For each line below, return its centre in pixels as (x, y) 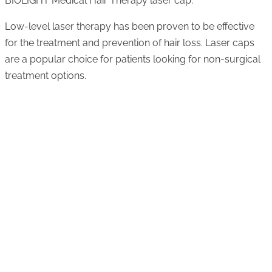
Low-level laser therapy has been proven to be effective (130, 27)
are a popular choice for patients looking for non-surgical (133, 59)
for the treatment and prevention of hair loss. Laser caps (130, 43)
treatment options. (46, 76)
